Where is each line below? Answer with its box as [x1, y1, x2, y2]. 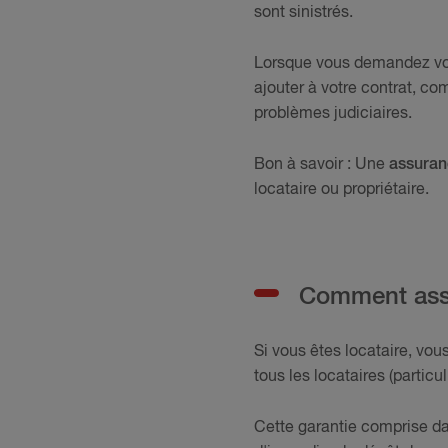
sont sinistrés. [254, 4, 353, 21]
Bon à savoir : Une [254, 157, 389, 174]
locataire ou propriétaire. [254, 182, 429, 199]
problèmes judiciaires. [254, 106, 412, 122]
